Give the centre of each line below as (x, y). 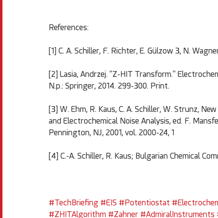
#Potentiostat (144, 203)
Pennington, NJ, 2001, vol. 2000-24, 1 (111, 133)
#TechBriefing (73, 203)
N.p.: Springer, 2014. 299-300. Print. (109, 86)
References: (69, 28)
